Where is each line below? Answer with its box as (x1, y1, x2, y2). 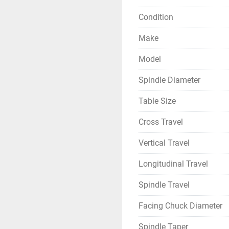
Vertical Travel (139, 138, 190, 148)
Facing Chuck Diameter (139, 201, 222, 211)
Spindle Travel (139, 180, 190, 190)
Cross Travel (139, 117, 183, 127)
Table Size (139, 96, 176, 106)
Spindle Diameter (139, 75, 200, 85)
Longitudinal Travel (139, 159, 208, 169)
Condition (139, 12, 173, 22)
